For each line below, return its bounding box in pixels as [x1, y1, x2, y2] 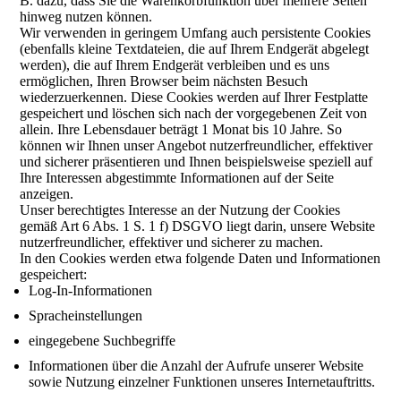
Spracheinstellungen [29, 308, 143, 323]
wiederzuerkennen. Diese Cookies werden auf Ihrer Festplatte [20, 90, 369, 105]
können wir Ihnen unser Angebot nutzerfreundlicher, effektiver [20, 138, 373, 153]
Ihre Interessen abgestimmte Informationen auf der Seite [20, 170, 335, 185]
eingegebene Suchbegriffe [29, 333, 176, 348]
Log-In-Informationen [29, 283, 153, 298]
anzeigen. [20, 186, 74, 201]
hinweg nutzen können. [20, 9, 153, 24]
